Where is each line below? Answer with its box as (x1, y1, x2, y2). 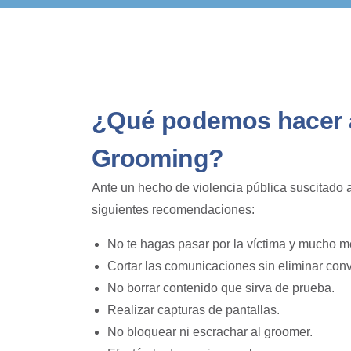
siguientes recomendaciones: (92, 203, 255, 216)
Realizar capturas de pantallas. (107, 303, 280, 317)
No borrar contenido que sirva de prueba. (107, 281, 335, 295)
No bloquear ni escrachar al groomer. (107, 325, 313, 338)
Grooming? (92, 144, 224, 172)
